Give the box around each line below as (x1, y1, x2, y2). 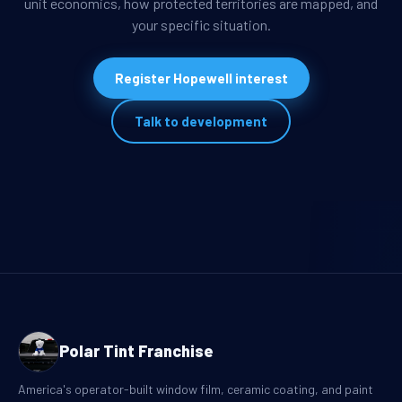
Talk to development (135, 112, 267, 129)
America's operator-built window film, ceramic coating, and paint (18, 380, 373, 397)
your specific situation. (131, 15, 271, 33)
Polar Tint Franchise (59, 341, 214, 362)
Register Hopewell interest (114, 69, 288, 86)
